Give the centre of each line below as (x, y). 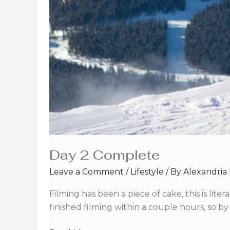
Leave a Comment (87, 171)
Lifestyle (147, 171)
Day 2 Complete (104, 155)
